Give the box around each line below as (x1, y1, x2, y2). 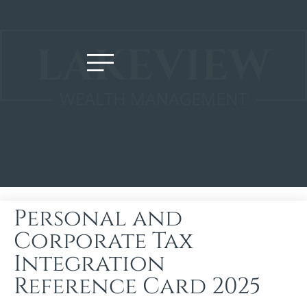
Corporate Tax (14, 225, 193, 256)
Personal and (14, 203, 182, 234)
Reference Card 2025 (14, 271, 260, 302)
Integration (14, 248, 165, 279)
